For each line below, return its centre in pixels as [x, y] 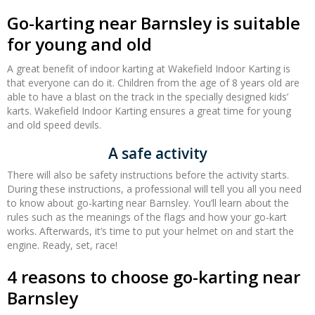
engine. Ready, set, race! [62, 245]
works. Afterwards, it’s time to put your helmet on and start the [150, 231]
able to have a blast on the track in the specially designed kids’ [148, 97]
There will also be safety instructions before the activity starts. [148, 175]
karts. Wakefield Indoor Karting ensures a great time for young [149, 111]
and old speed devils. [54, 125]
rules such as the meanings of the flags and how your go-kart [147, 217]
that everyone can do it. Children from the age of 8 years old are [153, 83]
